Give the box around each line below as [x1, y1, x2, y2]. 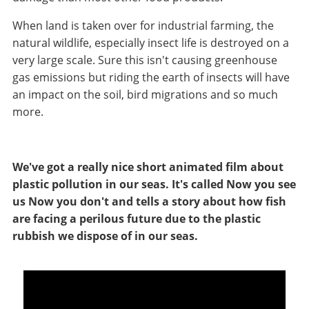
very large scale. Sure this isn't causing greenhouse [12, 52, 277, 68]
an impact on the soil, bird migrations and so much [12, 86, 278, 102]
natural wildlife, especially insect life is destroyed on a [12, 34, 289, 50]
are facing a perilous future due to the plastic [12, 210, 261, 226]
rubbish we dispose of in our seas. [12, 228, 198, 243]
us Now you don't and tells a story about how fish [12, 193, 286, 209]
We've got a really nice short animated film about [12, 159, 283, 175]
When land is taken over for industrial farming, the [12, 17, 274, 33]
